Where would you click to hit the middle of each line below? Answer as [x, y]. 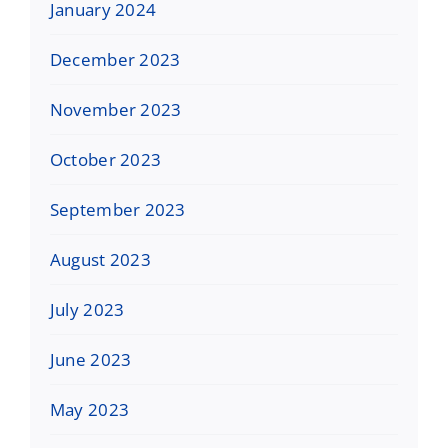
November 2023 [115, 110]
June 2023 [90, 360]
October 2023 [105, 160]
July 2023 [87, 310]
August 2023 [100, 260]
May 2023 [89, 410]
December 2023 [115, 60]
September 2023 [117, 210]
